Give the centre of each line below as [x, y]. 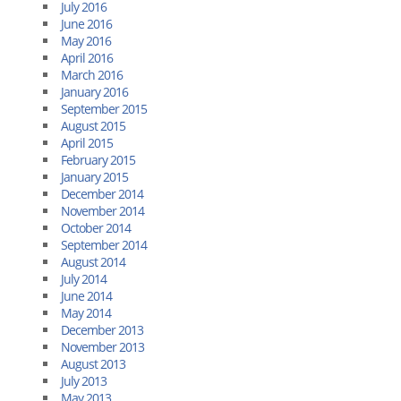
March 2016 [92, 75]
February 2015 [98, 160]
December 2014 [102, 194]
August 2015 [93, 126]
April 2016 [87, 58]
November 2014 [102, 211]
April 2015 [87, 143]
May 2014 [86, 313]
